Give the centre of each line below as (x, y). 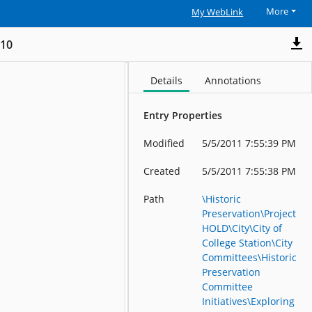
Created (162, 171)
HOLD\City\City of (242, 228)
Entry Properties (183, 116)
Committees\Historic (250, 258)
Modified (164, 143)
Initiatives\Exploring (249, 302)
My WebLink (218, 12)
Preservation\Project (249, 214)
